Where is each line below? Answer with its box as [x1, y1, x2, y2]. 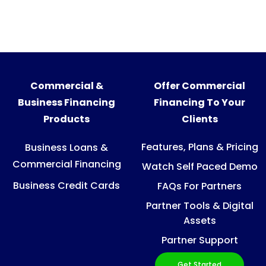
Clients [181, 112, 218, 126]
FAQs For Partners [157, 179, 242, 193]
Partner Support [161, 233, 238, 247]
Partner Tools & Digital [145, 198, 254, 213]
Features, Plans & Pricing [141, 140, 258, 154]
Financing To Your [154, 95, 245, 109]
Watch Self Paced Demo [141, 159, 258, 173]
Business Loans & [25, 140, 108, 154]
